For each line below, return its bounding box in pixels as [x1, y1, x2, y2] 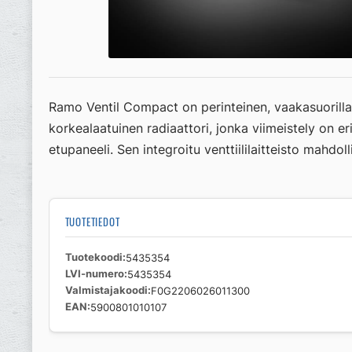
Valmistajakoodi [64, 284, 148, 296]
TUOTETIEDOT [64, 214, 120, 229]
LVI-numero [64, 267, 124, 280]
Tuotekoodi [64, 251, 123, 263]
